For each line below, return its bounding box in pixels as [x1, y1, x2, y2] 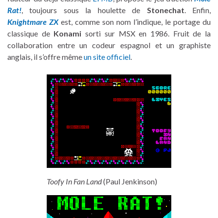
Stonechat [146, 5, 184, 15]
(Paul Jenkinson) [102, 177, 157, 186]
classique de [7, 29, 54, 38]
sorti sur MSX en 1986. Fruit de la [81, 29, 211, 38]
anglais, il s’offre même [7, 52, 84, 62]
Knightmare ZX [7, 17, 58, 27]
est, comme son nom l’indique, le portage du [61, 17, 211, 27]
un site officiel [84, 52, 130, 62]
